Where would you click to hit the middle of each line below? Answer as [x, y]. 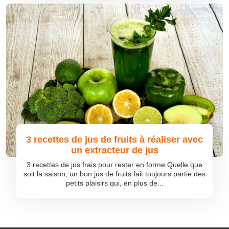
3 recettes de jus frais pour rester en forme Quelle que [114, 165]
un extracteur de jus [114, 150]
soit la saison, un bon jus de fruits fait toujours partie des [114, 174]
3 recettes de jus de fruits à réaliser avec [114, 140]
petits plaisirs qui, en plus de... [114, 183]
